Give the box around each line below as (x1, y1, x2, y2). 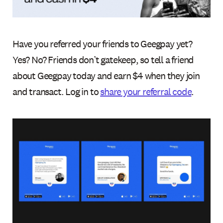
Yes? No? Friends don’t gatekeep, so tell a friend (12, 53, 194, 67)
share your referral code (100, 85, 192, 99)
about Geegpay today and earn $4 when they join (12, 69, 200, 83)
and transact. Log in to (12, 85, 101, 99)
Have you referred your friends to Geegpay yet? (12, 37, 192, 51)
